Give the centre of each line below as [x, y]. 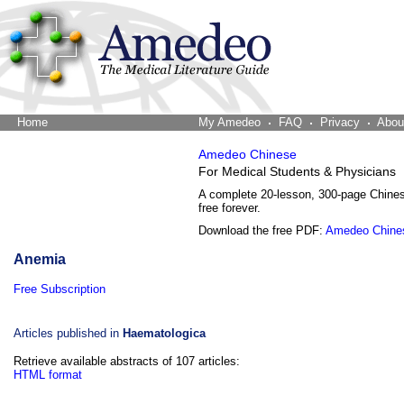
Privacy [340, 122]
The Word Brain [92, 122]
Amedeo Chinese [248, 154]
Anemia [40, 259]
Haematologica [164, 333]
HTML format [48, 375]
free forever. [230, 208]
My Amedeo [230, 122]
